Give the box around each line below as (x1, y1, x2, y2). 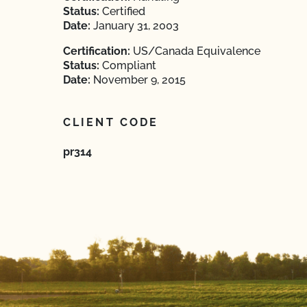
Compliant (99, 59, 156, 72)
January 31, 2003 (90, 19, 179, 32)
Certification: (63, 45, 130, 58)
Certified (99, 5, 145, 18)
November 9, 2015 (90, 73, 186, 86)
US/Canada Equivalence (130, 45, 260, 58)
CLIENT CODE (63, 116, 159, 129)
